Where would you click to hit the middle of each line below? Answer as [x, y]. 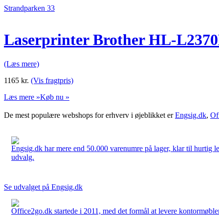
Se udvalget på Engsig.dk [43, 187]
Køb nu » [55, 97]
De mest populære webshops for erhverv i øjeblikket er [89, 115]
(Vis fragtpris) [52, 80]
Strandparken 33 [29, 8]
